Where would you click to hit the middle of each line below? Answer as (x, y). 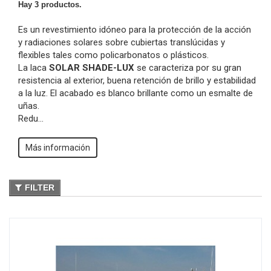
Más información (58, 148)
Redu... (31, 119)
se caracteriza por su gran (188, 68)
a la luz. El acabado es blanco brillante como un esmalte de (135, 93)
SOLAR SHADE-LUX (92, 68)
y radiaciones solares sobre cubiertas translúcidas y (122, 43)
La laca (34, 68)
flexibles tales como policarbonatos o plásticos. (113, 55)
